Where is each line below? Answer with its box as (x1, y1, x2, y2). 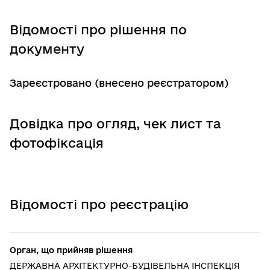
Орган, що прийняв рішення (10, 245, 133, 256)
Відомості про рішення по (10, 22, 187, 37)
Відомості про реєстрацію (10, 197, 189, 212)
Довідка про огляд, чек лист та (10, 116, 221, 131)
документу (10, 42, 84, 57)
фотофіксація (10, 136, 104, 151)
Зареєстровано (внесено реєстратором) (10, 77, 228, 89)
